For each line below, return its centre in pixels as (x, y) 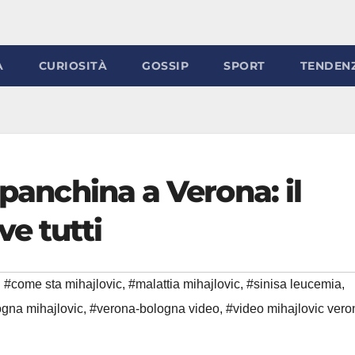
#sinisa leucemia (294, 284)
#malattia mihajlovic (184, 284)
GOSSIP (165, 66)
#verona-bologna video (155, 309)
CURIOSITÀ (73, 66)
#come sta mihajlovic (63, 284)
